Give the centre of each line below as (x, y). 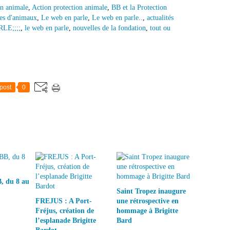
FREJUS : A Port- (64, 201)
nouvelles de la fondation (109, 28)
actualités (160, 18)
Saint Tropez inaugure (151, 191)
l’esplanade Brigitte (66, 221)
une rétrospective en (147, 201)
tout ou (160, 28)
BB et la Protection (139, 7)
